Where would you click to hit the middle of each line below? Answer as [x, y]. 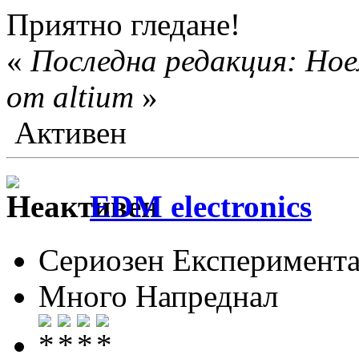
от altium [70, 97]
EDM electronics [201, 207]
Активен [67, 133]
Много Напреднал [158, 296]
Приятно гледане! [123, 25]
